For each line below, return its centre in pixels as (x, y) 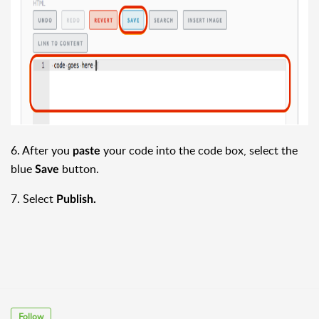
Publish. (76, 199)
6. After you (42, 150)
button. (79, 168)
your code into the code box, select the (199, 150)
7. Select (33, 198)
